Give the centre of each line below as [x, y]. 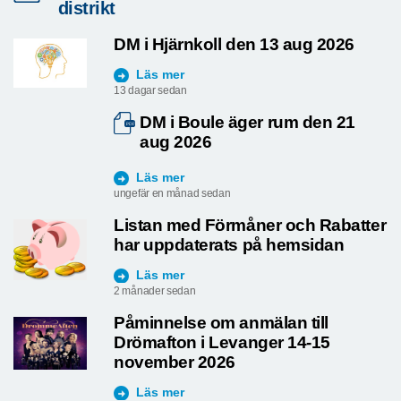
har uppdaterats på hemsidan [229, 244]
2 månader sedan [155, 290]
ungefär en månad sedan [172, 193]
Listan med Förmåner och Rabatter [250, 225]
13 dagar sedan [150, 91]
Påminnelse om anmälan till [221, 322]
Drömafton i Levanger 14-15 [222, 342]
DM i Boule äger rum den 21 [247, 123]
